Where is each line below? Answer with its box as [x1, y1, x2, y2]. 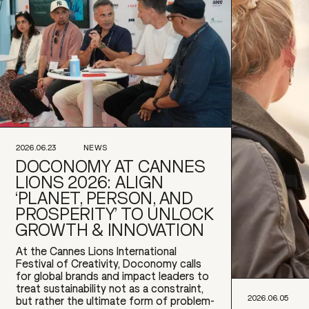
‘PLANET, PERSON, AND [15, 186, 193, 209]
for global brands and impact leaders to [16, 268, 210, 283]
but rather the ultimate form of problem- [16, 293, 215, 308]
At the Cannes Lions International [16, 243, 177, 258]
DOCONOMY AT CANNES [15, 154, 206, 177]
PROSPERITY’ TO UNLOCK [15, 202, 214, 225]
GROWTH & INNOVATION [15, 218, 205, 241]
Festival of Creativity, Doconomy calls [16, 256, 202, 270]
